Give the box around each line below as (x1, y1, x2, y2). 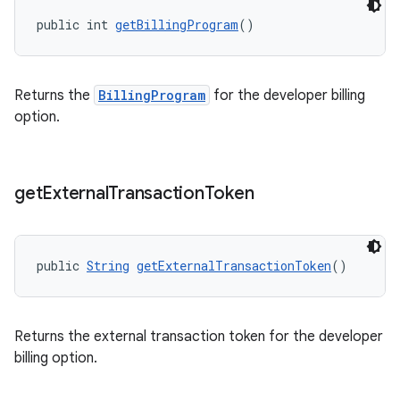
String (87, 257, 129, 274)
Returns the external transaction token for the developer (14, 328, 383, 346)
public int (37, 16, 115, 33)
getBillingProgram (115, 16, 238, 33)
